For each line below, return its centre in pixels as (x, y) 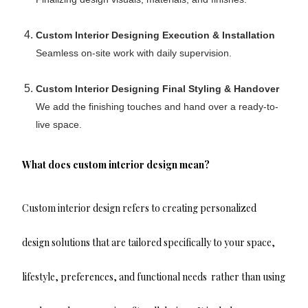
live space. (59, 124)
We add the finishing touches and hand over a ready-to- (157, 106)
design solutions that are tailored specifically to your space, (149, 242)
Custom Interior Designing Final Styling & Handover (158, 88)
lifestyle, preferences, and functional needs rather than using (154, 276)
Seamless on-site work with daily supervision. (134, 53)
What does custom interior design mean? (116, 164)
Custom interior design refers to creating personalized (140, 208)
